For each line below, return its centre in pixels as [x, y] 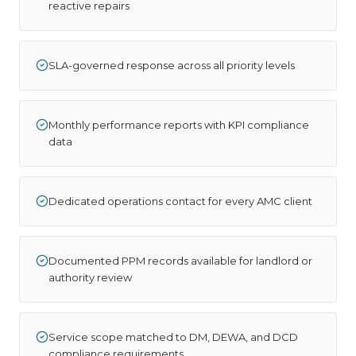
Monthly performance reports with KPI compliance [179, 125]
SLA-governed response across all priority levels [172, 65]
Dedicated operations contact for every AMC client [180, 201]
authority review [90, 277]
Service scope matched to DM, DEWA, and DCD [173, 337]
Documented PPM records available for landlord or [180, 261]
